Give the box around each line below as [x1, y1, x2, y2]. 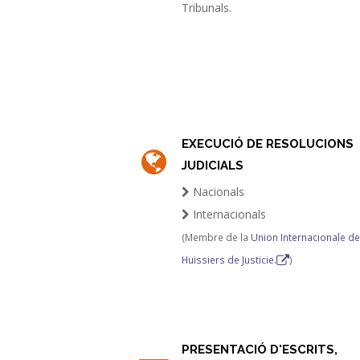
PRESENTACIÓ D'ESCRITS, [182, 342, 338, 357]
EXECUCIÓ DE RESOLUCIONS [182, 137, 354, 151]
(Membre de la [182, 231, 252, 243]
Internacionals [190, 207, 267, 222]
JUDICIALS [182, 158, 244, 173]
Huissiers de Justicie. [182, 253, 277, 266]
